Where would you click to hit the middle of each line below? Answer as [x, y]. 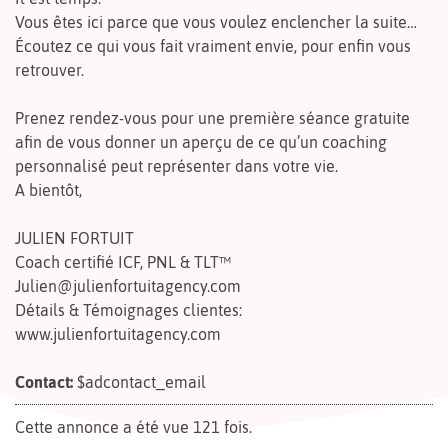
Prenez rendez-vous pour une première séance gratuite [212, 117]
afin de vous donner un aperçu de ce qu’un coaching [201, 141]
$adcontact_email [141, 381]
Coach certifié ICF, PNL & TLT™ [123, 261]
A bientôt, [48, 189]
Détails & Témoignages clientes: [128, 309]
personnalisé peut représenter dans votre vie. [176, 165]
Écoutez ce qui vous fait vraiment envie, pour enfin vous [213, 45]
